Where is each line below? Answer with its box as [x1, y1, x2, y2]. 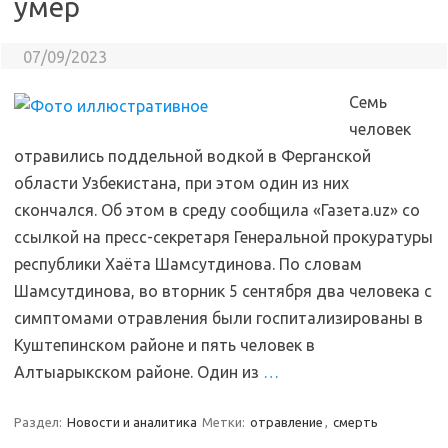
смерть [333, 415, 378, 429]
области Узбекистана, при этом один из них [14, 174, 349, 192]
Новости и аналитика [67, 415, 197, 429]
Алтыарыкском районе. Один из [14, 363, 263, 381]
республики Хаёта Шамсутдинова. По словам [14, 255, 362, 273]
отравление [250, 415, 323, 429]
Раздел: [14, 415, 65, 429]
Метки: [202, 415, 248, 429]
